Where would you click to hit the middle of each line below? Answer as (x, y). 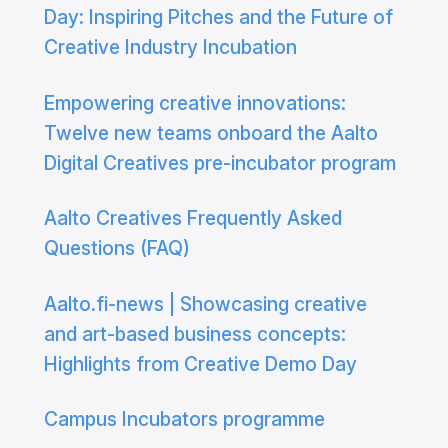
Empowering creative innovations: (194, 102)
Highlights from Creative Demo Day (200, 363)
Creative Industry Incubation (170, 47)
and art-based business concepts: (194, 333)
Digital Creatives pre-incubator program (219, 162)
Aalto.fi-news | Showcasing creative (205, 303)
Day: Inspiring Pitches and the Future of (218, 17)
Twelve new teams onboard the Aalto (210, 132)
